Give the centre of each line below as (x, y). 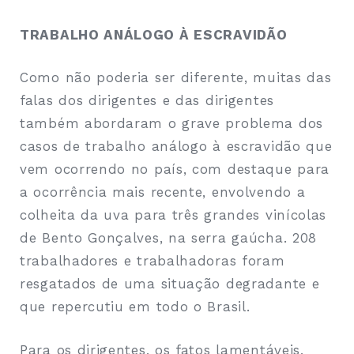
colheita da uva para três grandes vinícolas (173, 215)
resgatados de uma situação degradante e (170, 284)
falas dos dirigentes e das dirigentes (147, 101)
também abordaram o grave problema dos (171, 124)
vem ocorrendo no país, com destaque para (175, 169)
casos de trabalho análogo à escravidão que (176, 147)
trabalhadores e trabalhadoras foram (153, 261)
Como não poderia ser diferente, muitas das (176, 78)
